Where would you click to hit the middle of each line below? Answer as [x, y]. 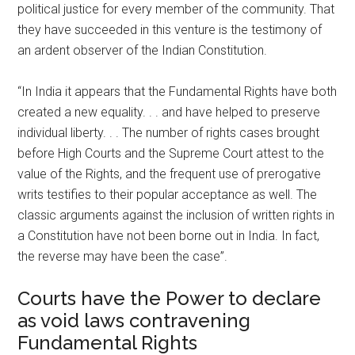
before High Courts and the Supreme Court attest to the [171, 153]
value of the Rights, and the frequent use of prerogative [170, 174]
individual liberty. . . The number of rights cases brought [169, 132]
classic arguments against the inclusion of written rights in [176, 215]
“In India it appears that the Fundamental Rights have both [177, 91]
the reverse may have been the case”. [123, 256]
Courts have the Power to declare [170, 298]
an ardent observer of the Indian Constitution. [143, 50]
